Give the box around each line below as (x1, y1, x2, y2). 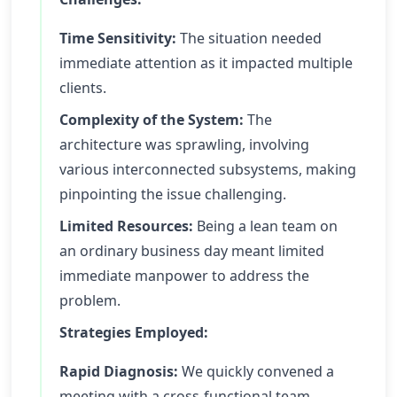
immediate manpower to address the (59, 266, 309, 285)
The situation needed (176, 28, 322, 48)
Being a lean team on (193, 216, 338, 236)
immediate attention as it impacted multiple (59, 53, 353, 73)
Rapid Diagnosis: (59, 362, 178, 381)
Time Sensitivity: (59, 28, 176, 48)
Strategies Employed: (59, 323, 208, 342)
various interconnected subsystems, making (59, 160, 356, 179)
